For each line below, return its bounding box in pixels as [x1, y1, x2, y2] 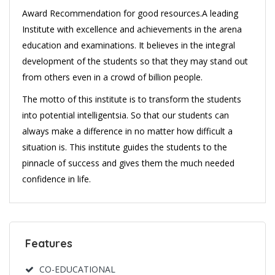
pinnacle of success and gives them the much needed [22, 157, 234, 169]
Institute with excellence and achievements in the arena [22, 23, 242, 35]
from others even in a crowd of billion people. [22, 71, 203, 83]
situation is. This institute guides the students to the [22, 141, 227, 153]
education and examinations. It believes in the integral [22, 39, 235, 51]
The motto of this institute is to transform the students [22, 93, 241, 105]
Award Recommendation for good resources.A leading [22, 7, 238, 19]
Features [25, 236, 72, 250]
